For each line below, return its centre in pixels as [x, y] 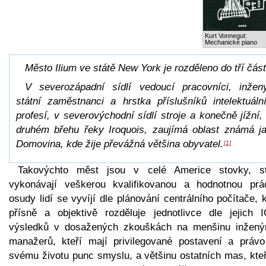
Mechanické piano [231, 42]
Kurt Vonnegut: [226, 35]
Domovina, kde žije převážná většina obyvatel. [120, 144]
